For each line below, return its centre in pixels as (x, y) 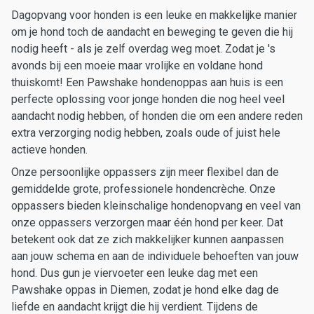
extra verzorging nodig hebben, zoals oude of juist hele (146, 133)
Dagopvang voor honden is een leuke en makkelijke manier (154, 15)
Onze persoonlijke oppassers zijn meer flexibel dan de (145, 172)
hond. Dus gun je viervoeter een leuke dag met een (135, 273)
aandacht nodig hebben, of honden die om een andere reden (157, 116)
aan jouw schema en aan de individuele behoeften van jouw (155, 256)
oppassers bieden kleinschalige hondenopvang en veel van (156, 206)
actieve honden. (49, 150)
